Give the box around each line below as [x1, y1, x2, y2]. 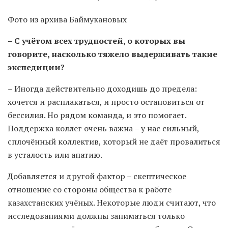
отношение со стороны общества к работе [8, 184, 172, 195]
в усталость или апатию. [8, 149, 102, 161]
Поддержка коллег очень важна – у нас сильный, [8, 123, 199, 134]
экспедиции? [8, 62, 65, 73]
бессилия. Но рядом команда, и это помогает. [8, 109, 186, 121]
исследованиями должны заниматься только [8, 210, 185, 222]
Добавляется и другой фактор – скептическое [8, 170, 186, 182]
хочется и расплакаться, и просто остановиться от [8, 96, 205, 108]
